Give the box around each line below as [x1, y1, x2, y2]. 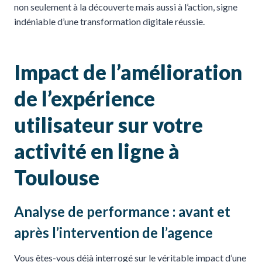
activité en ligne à [14, 139, 180, 164]
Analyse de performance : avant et [14, 202, 230, 220]
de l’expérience [14, 86, 155, 111]
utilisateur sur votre [14, 112, 203, 137]
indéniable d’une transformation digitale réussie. [14, 15, 205, 27]
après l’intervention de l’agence [14, 223, 213, 241]
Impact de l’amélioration [14, 60, 242, 85]
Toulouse [14, 165, 99, 190]
